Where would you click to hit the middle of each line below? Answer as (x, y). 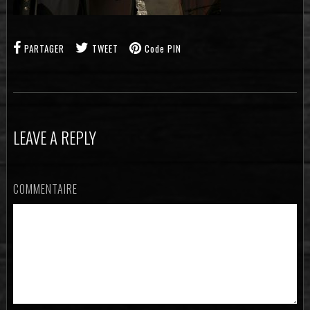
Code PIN (163, 48)
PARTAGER (44, 48)
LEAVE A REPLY (54, 138)
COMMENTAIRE (45, 189)
